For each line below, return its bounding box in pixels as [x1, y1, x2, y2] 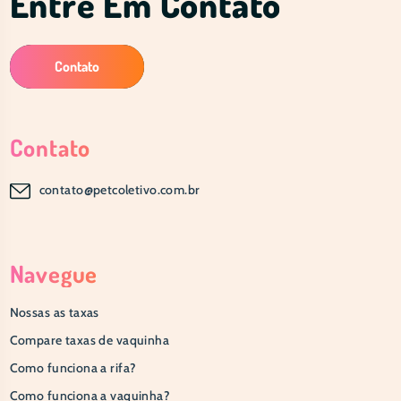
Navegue [9, 259, 98, 289]
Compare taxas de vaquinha [9, 332, 170, 349]
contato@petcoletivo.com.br [38, 182, 200, 199]
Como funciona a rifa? [9, 360, 137, 377]
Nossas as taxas [9, 304, 99, 321]
